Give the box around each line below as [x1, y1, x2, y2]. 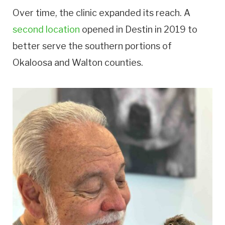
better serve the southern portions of [13, 41, 172, 52]
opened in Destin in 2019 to [80, 24, 197, 35]
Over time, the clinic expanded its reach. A [13, 8, 190, 19]
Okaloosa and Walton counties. [13, 57, 143, 68]
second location [13, 24, 80, 35]
